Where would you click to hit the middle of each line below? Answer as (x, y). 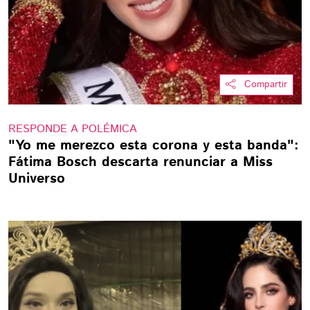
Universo (37, 179)
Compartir (266, 84)
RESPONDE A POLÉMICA (73, 129)
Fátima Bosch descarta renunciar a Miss (140, 162)
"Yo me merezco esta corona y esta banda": (154, 146)
